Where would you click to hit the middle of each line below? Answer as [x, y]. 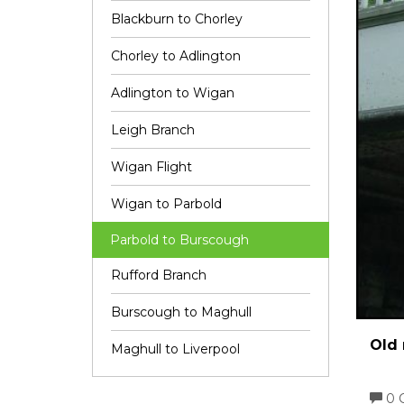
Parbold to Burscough [179, 240]
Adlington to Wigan [173, 93]
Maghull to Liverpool [175, 349]
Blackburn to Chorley [177, 19]
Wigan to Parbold [166, 204]
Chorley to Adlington [176, 56]
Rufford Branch [159, 275]
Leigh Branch [153, 130]
